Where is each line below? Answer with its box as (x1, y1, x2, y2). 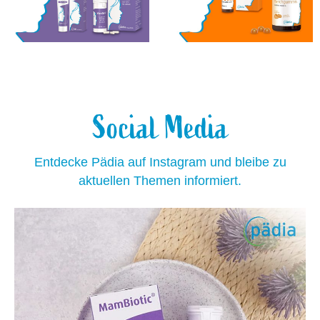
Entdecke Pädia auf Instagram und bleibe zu (34, 155, 286, 170)
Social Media (92, 108, 228, 149)
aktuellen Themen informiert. (79, 174, 241, 189)
